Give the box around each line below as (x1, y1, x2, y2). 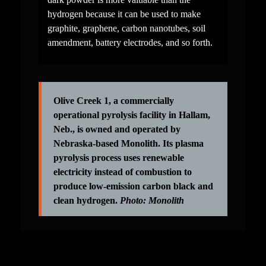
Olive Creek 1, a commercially (53, 95, 174, 106)
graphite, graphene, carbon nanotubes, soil (47, 23, 205, 33)
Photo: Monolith (119, 195, 184, 205)
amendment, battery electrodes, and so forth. (47, 37, 213, 47)
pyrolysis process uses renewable (53, 152, 184, 163)
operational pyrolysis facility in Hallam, (53, 109, 210, 120)
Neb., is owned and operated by (53, 123, 180, 134)
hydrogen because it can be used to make (47, 8, 201, 19)
